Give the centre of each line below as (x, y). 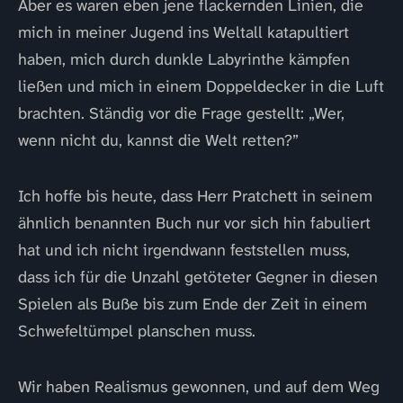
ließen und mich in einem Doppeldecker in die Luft (201, 86)
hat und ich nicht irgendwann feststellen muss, (184, 250)
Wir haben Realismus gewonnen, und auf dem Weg (199, 387)
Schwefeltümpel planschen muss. (137, 331)
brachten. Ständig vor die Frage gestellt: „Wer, (181, 113)
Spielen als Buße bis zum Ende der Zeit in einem (193, 304)
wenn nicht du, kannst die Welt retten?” (158, 140)
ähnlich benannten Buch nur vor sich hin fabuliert (194, 223)
